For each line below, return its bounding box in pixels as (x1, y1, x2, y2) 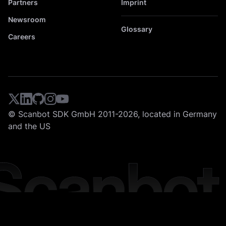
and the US (8, 121, 50, 132)
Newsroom (8, 15, 46, 24)
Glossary (121, 25, 152, 34)
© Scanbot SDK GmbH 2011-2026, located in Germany (8, 109, 217, 120)
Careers (8, 32, 35, 41)
